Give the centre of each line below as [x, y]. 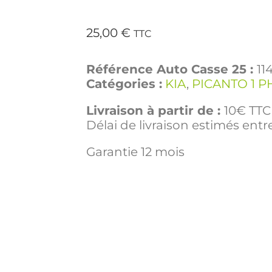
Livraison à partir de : [155, 111]
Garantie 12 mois [135, 152]
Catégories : [124, 84]
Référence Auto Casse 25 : [172, 70]
